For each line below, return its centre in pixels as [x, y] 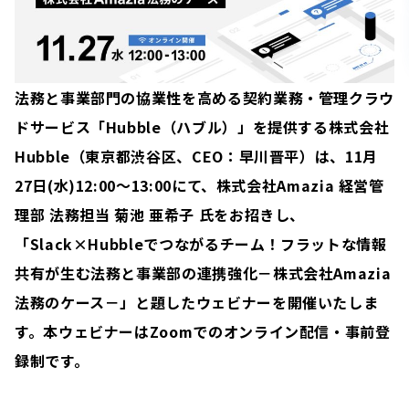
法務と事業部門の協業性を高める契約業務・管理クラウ [204, 97]
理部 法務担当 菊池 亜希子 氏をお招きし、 [160, 214]
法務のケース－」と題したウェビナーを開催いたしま [197, 302]
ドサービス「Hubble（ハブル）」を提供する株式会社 [202, 126]
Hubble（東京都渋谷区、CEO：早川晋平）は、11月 [196, 156]
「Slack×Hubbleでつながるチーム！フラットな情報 [201, 243]
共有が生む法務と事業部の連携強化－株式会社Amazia [203, 273]
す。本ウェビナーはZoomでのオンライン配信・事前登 [203, 331]
